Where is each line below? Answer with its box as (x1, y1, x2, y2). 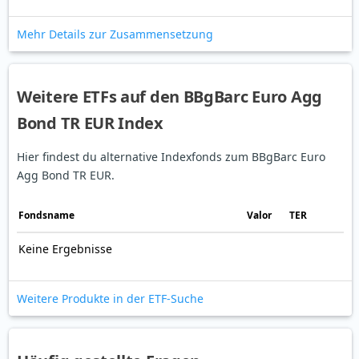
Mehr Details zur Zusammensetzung (17, 26, 213, 42)
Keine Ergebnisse (18, 241, 112, 257)
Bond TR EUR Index (17, 112, 163, 135)
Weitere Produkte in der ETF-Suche (17, 291, 204, 307)
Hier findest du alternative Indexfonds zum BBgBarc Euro (17, 149, 325, 165)
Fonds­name (18, 208, 75, 223)
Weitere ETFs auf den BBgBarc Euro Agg (17, 86, 322, 108)
